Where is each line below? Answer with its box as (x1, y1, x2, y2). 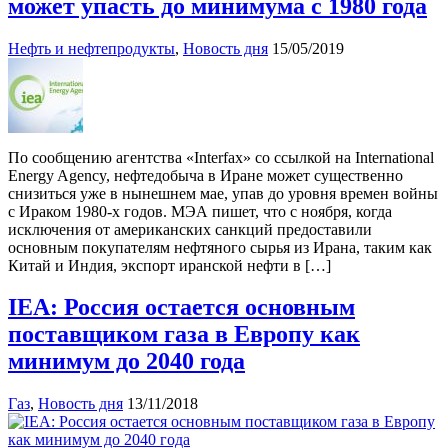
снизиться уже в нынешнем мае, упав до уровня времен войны (8, 184, 438, 202)
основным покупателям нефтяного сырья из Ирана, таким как (8, 238, 432, 256)
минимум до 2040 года (8, 348, 245, 375)
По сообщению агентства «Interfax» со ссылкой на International (8, 148, 434, 166)
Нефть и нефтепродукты (8, 39, 175, 57)
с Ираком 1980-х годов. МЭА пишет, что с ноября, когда (8, 202, 392, 220)
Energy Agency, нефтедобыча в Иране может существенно (8, 166, 403, 184)
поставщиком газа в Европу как (8, 321, 360, 348)
